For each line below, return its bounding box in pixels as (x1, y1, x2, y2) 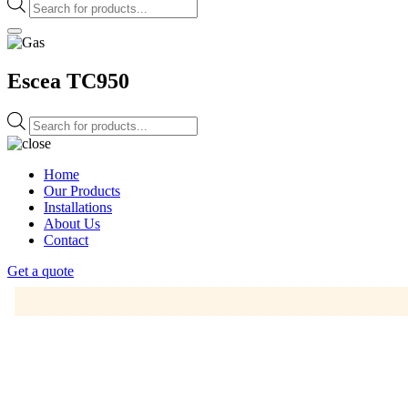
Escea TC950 (7, 68, 129, 93)
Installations (44, 199, 112, 215)
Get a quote (7, 262, 74, 279)
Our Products (44, 182, 120, 199)
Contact (44, 231, 88, 248)
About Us (44, 215, 100, 231)
